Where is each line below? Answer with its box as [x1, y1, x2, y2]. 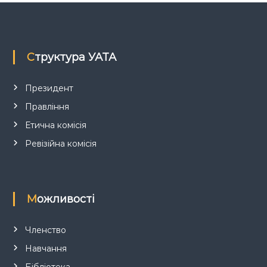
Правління [24, 101, 69, 112]
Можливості [36, 192, 95, 206]
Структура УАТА [34, 50, 116, 64]
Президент [24, 82, 73, 94]
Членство [24, 224, 66, 235]
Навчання [24, 243, 67, 254]
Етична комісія [24, 119, 86, 131]
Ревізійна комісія [24, 138, 97, 149]
